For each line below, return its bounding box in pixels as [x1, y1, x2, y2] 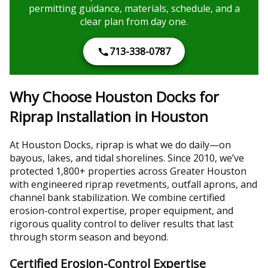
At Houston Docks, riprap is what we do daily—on [10, 138, 231, 152]
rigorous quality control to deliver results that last [10, 217, 233, 231]
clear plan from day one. [80, 15, 188, 29]
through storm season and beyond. [10, 230, 168, 244]
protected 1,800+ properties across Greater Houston [10, 165, 246, 178]
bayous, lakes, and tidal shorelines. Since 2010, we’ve [10, 151, 244, 165]
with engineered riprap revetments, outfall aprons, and [10, 178, 257, 191]
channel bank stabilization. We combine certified [10, 191, 225, 205]
